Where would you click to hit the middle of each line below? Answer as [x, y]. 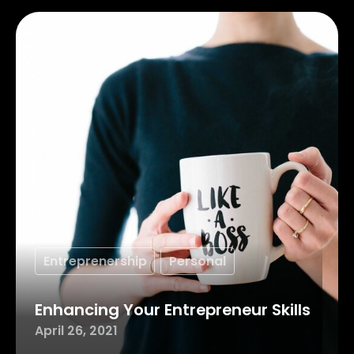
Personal [198, 261]
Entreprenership [95, 261]
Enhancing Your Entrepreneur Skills [172, 310]
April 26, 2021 [76, 331]
